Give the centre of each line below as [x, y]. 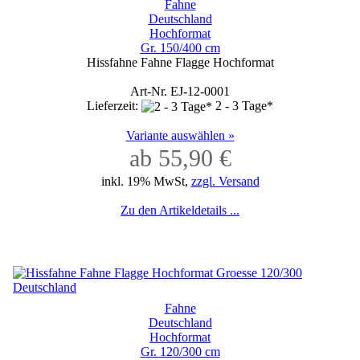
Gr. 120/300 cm [180, 351]
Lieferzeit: [114, 105]
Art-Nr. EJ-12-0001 [180, 91]
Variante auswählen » [180, 135]
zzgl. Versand [225, 181]
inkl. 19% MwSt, [146, 181]
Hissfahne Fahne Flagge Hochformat [180, 62]
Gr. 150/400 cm [180, 47]
